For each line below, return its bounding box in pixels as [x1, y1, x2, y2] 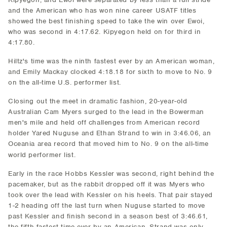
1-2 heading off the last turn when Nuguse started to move [8, 201, 205, 210]
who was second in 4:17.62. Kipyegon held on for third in [8, 27, 201, 36]
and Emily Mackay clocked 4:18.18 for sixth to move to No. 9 [8, 67, 212, 76]
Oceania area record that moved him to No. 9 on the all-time [8, 139, 209, 148]
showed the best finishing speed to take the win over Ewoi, [8, 17, 205, 25]
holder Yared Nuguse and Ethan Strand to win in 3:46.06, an [8, 129, 211, 137]
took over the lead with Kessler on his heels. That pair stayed [8, 191, 213, 199]
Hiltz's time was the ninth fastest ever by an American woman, [8, 57, 215, 65]
